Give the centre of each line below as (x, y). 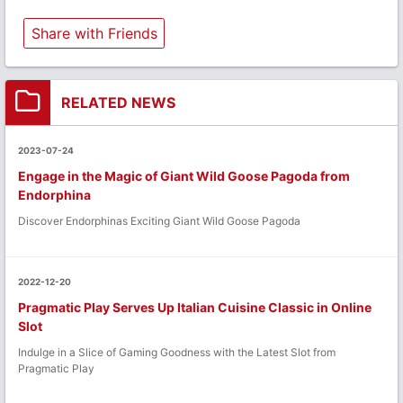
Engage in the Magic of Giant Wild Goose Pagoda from (184, 175)
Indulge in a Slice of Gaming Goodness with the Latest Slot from (177, 352)
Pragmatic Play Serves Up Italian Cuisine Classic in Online (195, 307)
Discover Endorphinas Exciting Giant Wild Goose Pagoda (159, 220)
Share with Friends (94, 33)
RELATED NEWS (118, 102)
